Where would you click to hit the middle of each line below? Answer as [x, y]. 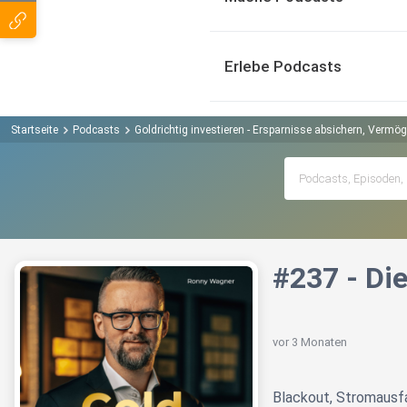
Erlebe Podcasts [283, 66]
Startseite [35, 129]
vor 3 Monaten [310, 342]
